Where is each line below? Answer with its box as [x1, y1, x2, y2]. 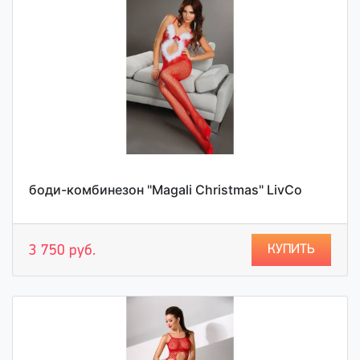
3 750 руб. [29, 243, 96, 259]
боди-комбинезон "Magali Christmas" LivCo [29, 182, 302, 198]
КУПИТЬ [268, 243, 315, 256]
